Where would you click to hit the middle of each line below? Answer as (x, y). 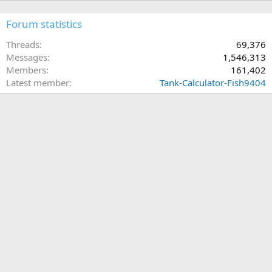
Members (26, 70)
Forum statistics (44, 24)
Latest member (38, 83)
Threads (23, 45)
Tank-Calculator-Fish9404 (213, 83)
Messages (27, 57)
